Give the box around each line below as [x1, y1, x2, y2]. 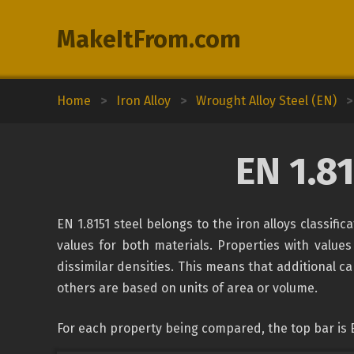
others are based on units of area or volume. [57, 281, 318, 296]
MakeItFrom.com [57, 25, 241, 54]
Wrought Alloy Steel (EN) [196, 93, 337, 108]
